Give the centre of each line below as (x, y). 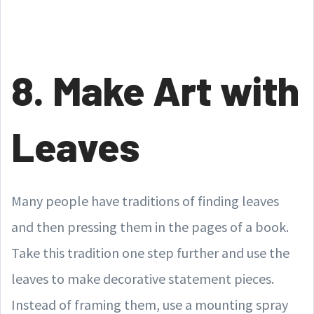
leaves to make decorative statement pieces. (143, 279)
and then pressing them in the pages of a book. (150, 227)
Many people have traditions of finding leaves (145, 201)
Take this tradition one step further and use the (150, 253)
